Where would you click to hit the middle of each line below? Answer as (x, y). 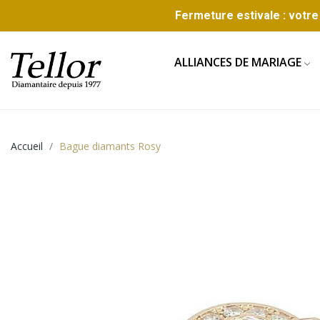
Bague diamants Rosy (110, 146)
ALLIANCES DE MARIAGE (237, 62)
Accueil (27, 146)
